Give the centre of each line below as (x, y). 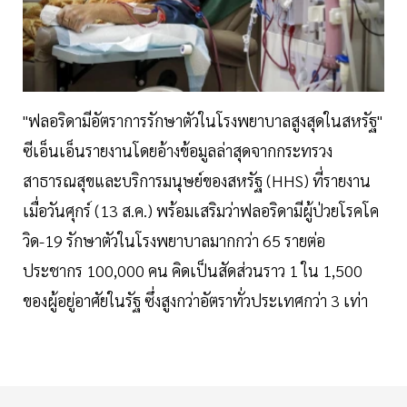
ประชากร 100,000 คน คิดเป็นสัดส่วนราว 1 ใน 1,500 (193, 270)
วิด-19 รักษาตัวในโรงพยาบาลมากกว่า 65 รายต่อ (174, 240)
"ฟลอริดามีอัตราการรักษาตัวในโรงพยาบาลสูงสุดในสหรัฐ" (203, 120)
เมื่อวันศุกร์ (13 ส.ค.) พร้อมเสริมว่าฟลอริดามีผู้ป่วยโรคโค (201, 210)
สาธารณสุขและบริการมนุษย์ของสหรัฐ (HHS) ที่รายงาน (197, 180)
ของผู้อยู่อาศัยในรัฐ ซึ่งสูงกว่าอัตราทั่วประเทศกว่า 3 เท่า (195, 300)
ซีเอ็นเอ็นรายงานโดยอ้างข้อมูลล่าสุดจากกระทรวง (178, 150)
